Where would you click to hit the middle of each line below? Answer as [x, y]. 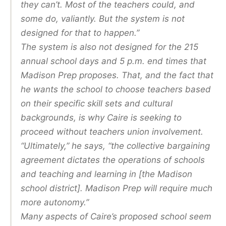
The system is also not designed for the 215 [109, 47]
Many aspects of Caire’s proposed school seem [116, 216]
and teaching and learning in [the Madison [106, 174]
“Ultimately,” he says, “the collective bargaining [115, 146]
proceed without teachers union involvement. [112, 131]
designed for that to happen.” [80, 33]
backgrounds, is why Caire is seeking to [101, 117]
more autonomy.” [55, 202]
